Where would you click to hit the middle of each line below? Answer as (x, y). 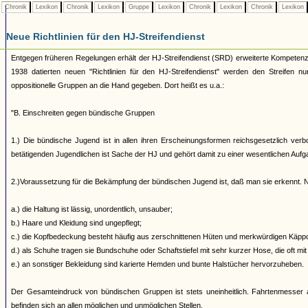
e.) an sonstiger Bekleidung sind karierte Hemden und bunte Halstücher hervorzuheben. (157, 264)
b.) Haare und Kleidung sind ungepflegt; (76, 223)
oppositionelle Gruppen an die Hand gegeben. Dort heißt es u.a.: (118, 85)
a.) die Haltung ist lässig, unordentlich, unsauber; (92, 209)
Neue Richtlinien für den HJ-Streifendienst (106, 36)
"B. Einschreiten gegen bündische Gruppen (83, 113)
